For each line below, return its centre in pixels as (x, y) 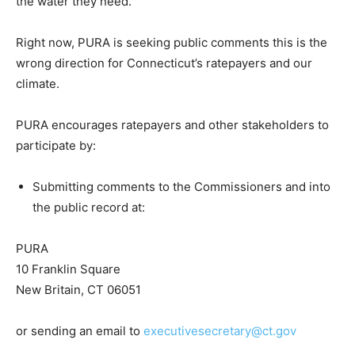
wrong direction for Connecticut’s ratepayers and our (164, 63)
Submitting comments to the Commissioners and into (181, 187)
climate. (39, 84)
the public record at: (89, 208)
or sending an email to (80, 331)
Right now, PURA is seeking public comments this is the (172, 43)
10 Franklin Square (68, 269)
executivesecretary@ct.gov (220, 331)
